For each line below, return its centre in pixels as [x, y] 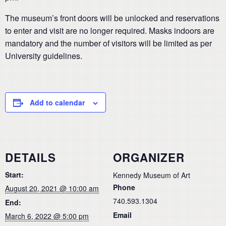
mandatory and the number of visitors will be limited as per [108, 43]
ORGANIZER [149, 157]
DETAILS [31, 157]
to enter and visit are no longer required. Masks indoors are [110, 31]
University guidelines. [44, 56]
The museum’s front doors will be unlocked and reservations [112, 18]
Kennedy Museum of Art [152, 175]
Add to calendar [57, 102]
